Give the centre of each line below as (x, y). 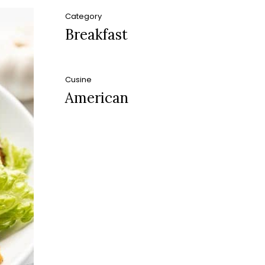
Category (84, 16)
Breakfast (97, 35)
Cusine (79, 80)
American (97, 98)
